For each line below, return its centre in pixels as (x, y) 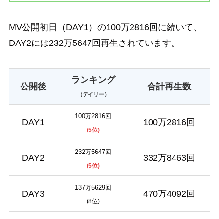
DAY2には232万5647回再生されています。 (94, 43)
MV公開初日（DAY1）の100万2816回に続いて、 (105, 28)
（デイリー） (93, 95)
